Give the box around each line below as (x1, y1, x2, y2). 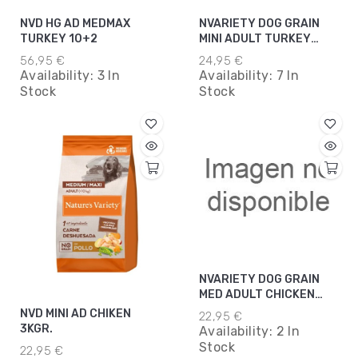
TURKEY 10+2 (20, 32, 97, 46)
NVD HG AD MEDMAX (20, 17, 130, 31)
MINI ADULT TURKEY (199, 32, 311, 46)
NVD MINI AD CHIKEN (20, 307, 131, 321)
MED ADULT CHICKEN (199, 288, 315, 302)
